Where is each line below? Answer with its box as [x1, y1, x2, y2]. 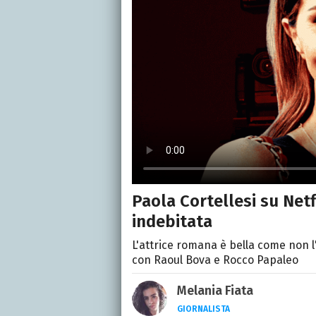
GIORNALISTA [177, 304, 230, 315]
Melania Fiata [177, 283, 253, 299]
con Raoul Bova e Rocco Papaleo [132, 253, 298, 267]
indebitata [132, 212, 212, 232]
